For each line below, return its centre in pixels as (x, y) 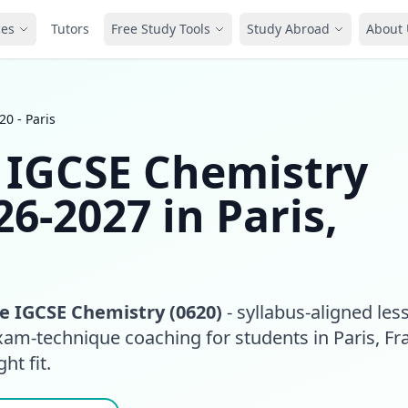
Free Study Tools (161, 29)
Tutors (70, 29)
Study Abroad (288, 29)
